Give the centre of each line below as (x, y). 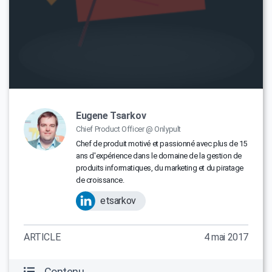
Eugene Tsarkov (111, 115)
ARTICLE (42, 237)
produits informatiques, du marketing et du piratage (160, 168)
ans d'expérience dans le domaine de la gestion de (159, 155)
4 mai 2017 (226, 237)
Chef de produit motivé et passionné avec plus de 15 (162, 143)
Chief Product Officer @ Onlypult (128, 129)
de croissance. (100, 180)
